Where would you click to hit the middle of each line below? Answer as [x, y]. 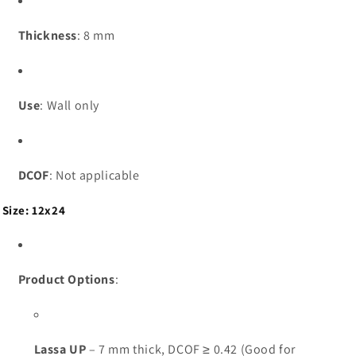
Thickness [47, 35]
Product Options [66, 279]
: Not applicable [95, 175]
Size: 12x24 [34, 210]
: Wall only [70, 105]
